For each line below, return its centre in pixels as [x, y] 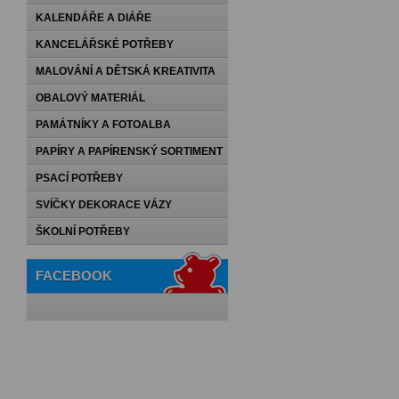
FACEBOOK [74, 276]
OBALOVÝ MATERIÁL [90, 98]
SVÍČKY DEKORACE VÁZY [104, 205]
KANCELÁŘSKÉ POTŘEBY [105, 45]
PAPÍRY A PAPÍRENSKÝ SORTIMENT [129, 151]
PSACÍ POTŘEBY [79, 178]
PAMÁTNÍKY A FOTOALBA [103, 125]
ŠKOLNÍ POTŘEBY [83, 232]
